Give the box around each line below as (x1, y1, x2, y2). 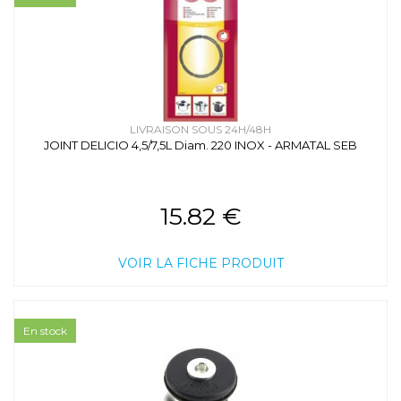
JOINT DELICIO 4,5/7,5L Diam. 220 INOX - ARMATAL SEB (44, 138, 357, 153)
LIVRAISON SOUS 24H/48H (130, 123, 271, 137)
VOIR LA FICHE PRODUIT (117, 255, 284, 272)
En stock (23, 324, 67, 338)
